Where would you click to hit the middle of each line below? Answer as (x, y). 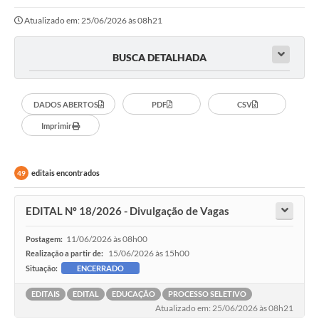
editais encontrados (66, 173)
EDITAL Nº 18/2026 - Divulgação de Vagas (127, 211)
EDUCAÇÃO (134, 294)
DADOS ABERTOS (66, 104)
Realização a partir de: (65, 253)
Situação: (42, 268)
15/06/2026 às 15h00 (149, 253)
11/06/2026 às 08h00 (107, 239)
